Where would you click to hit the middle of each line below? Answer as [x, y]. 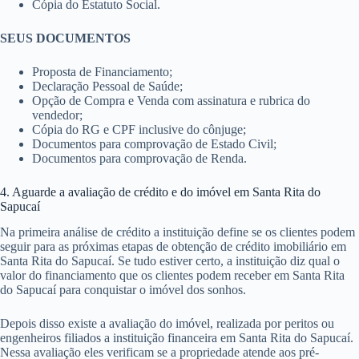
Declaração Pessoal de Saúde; [107, 86]
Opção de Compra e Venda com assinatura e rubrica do [171, 100]
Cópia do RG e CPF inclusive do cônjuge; [139, 129]
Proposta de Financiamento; [102, 71]
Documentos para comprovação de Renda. [139, 158]
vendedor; [57, 115]
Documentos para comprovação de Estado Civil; [154, 143]
